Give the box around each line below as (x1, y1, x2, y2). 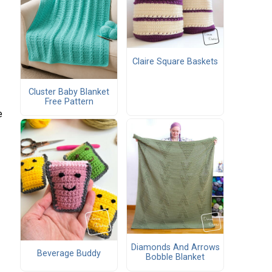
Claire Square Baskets (132, 56, 218, 67)
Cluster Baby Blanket (29, 87, 109, 98)
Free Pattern (44, 97, 93, 107)
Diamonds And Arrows (131, 242, 220, 253)
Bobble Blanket (146, 251, 205, 262)
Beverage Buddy (37, 248, 101, 259)
